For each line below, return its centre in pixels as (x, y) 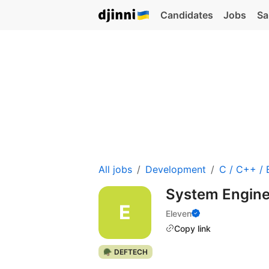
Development (176, 169)
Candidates (186, 15)
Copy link (192, 228)
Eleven (179, 213)
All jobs (115, 169)
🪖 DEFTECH (125, 252)
